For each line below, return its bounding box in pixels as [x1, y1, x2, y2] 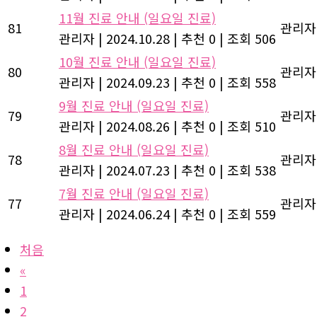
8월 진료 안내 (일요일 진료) [59, 140, 209, 159]
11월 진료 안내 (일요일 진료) [59, 8, 216, 28]
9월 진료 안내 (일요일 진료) [59, 96, 209, 115]
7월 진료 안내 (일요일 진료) [59, 184, 209, 203]
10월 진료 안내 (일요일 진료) [59, 52, 216, 71]
